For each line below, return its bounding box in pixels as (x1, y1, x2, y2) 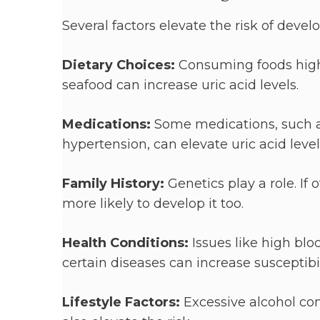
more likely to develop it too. (62, 195, 244, 211)
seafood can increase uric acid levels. (62, 76, 299, 93)
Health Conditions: (62, 234, 189, 251)
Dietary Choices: (62, 56, 175, 73)
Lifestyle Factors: (62, 294, 180, 310)
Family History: (62, 175, 164, 191)
